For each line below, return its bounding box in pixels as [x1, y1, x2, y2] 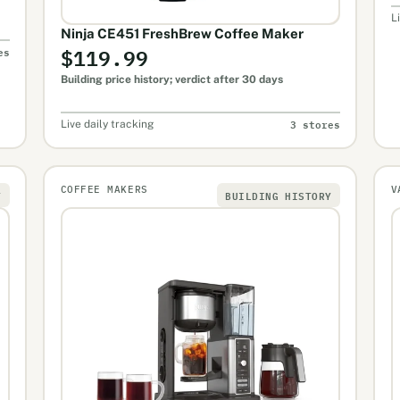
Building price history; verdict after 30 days [60, 72, 283, 86]
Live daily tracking [60, 117, 154, 130]
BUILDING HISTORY [225, 186, 332, 204]
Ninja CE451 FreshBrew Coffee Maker [60, 25, 304, 41]
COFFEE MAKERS [60, 182, 148, 196]
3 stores [289, 115, 340, 133]
